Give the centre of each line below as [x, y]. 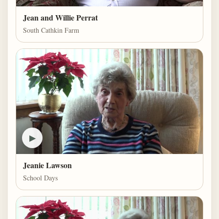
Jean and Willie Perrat [60, 17]
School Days [40, 177]
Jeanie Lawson [47, 165]
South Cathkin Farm [51, 30]
